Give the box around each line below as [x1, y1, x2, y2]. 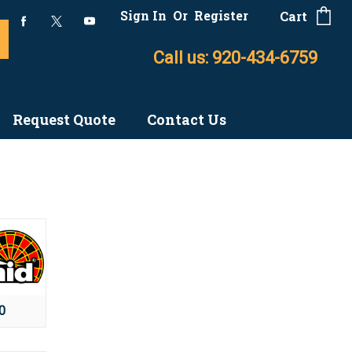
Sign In [120, 7, 167, 24]
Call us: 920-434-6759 [153, 48, 317, 68]
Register [194, 7, 248, 24]
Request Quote [12, 110, 115, 129]
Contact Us [146, 110, 226, 129]
